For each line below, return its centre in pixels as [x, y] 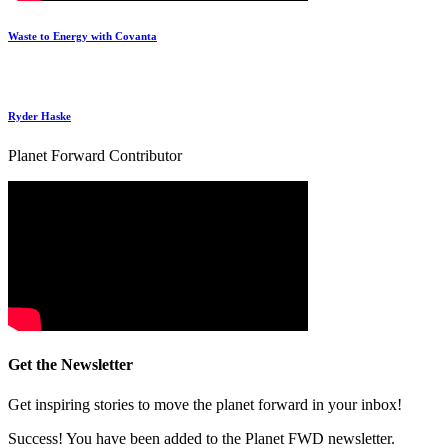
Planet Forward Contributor [95, 155]
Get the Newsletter [70, 365]
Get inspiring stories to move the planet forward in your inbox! [205, 404]
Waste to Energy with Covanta [82, 36]
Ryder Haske [39, 116]
